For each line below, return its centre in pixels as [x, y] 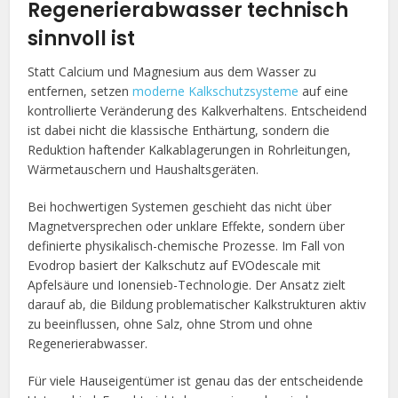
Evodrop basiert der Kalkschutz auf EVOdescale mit [175, 265]
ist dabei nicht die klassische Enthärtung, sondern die [179, 130]
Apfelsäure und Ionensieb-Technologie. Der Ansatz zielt [187, 284]
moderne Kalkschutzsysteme [216, 91]
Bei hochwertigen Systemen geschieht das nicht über [180, 206]
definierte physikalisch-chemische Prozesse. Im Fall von [187, 245]
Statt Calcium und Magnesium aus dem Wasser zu [172, 71]
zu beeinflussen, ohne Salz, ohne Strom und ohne [171, 323]
